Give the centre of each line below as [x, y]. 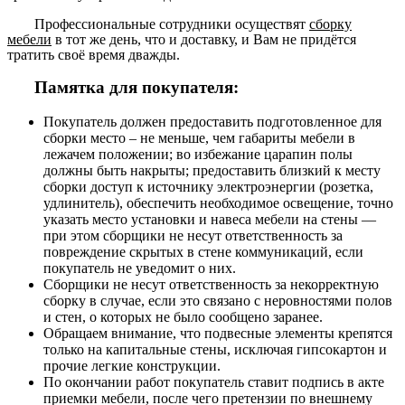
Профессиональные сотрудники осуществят [172, 24]
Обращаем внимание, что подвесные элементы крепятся [218, 334]
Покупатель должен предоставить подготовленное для [212, 122]
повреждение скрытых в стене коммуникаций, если [203, 252]
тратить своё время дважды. [94, 54]
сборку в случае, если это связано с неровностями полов [218, 301]
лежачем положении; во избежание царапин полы [198, 155]
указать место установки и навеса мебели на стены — [210, 220]
